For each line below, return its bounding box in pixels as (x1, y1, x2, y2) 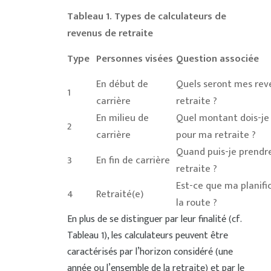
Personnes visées (96, 50, 173, 67)
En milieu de (96, 109, 149, 126)
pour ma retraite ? (175, 126, 256, 143)
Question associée (175, 50, 259, 67)
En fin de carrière (96, 152, 170, 169)
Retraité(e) (96, 186, 143, 203)
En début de (96, 76, 148, 93)
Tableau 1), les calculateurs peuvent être (67, 227, 228, 244)
